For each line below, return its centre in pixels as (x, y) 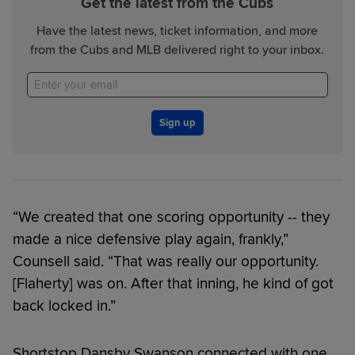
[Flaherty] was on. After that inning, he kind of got (173, 283)
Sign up (177, 122)
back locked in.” (64, 305)
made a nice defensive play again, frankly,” (151, 239)
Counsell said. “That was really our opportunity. (166, 261)
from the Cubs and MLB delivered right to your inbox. (177, 50)
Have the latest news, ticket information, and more (177, 31)
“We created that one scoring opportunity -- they (171, 217)
